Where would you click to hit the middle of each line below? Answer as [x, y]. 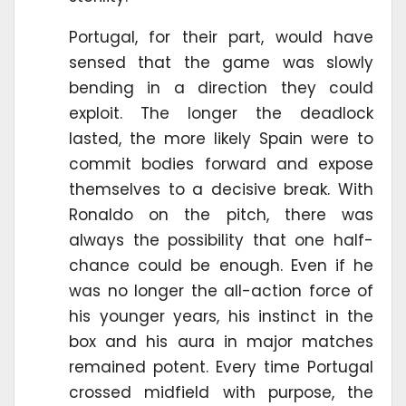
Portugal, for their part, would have [221, 38]
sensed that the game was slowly [221, 63]
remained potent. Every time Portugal [221, 367]
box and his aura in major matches [221, 342]
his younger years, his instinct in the [221, 317]
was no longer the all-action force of [221, 291]
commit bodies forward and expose [221, 164]
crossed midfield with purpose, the [221, 393]
